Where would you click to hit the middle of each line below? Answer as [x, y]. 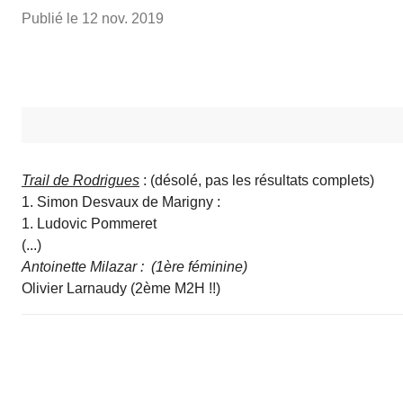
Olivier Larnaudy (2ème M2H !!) [121, 288]
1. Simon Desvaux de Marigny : [121, 201]
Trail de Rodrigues [81, 180]
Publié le [52, 18]
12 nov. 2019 [123, 18]
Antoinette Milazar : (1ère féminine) [134, 266]
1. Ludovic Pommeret [91, 223]
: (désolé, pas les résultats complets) [257, 180]
